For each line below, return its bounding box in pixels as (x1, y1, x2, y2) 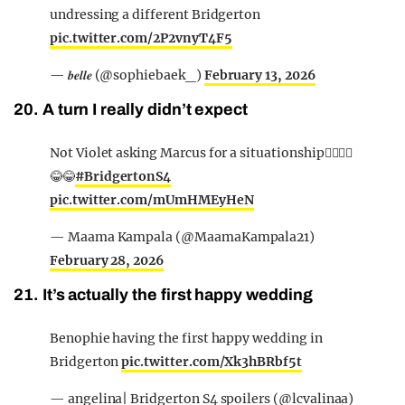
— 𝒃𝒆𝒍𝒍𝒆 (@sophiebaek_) (50, 67, 204, 84)
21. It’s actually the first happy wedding (14, 286, 313, 305)
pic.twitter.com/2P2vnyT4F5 (50, 30, 232, 47)
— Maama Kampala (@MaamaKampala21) (50, 229, 316, 246)
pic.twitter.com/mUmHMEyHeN (50, 192, 254, 209)
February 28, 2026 (50, 252, 165, 269)
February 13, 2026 (203, 67, 316, 84)
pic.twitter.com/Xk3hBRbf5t (121, 353, 302, 371)
